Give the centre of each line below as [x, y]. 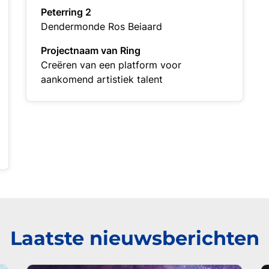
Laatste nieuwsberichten [134, 238]
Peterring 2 [66, 12]
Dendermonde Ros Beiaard [101, 26]
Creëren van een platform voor [111, 65]
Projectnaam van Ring [91, 50]
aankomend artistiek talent [102, 79]
